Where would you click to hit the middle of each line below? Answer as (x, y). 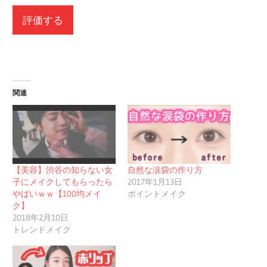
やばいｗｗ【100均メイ (57, 193)
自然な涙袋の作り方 (165, 170)
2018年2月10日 (41, 217)
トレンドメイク (42, 229)
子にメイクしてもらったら (63, 181)
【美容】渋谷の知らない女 (63, 170)
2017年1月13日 (155, 181)
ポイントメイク (157, 193)
